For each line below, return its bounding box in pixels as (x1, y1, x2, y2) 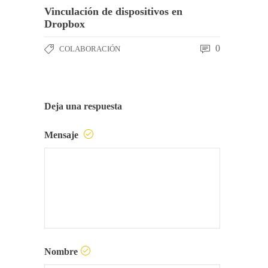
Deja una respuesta (44, 101, 122, 112)
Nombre (44, 246, 78, 257)
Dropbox (44, 18, 85, 31)
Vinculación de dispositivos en (44, 5, 182, 18)
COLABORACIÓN (59, 44, 120, 54)
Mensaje (44, 130, 81, 141)
